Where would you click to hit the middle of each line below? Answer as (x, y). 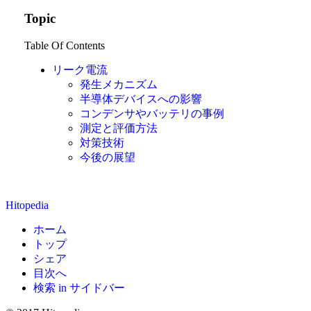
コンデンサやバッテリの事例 (152, 114)
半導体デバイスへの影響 (141, 99)
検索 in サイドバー (79, 287)
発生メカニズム (118, 85)
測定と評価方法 (118, 128)
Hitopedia (27, 205)
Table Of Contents (64, 46)
